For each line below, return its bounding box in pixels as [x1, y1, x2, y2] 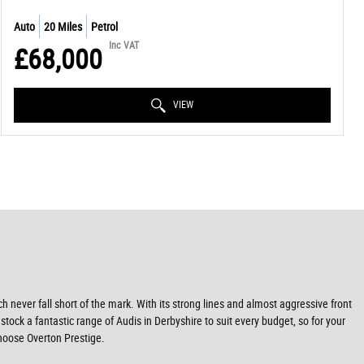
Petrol [90, 19, 118, 35]
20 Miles [43, 19, 82, 35]
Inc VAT [108, 38, 139, 52]
